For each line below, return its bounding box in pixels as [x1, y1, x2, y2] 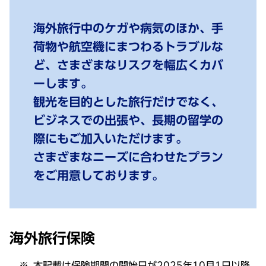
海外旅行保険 [9, 231, 95, 245]
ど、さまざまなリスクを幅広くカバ [33, 59, 223, 71]
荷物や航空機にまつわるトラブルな [33, 40, 223, 52]
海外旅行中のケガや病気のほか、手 [33, 22, 223, 34]
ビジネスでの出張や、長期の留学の [33, 114, 223, 126]
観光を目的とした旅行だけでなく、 [33, 96, 223, 107]
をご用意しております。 [33, 169, 164, 181]
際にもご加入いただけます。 [33, 132, 188, 144]
